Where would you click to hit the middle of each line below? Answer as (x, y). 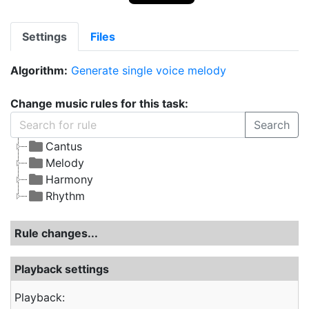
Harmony (69, 179)
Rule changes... (56, 233)
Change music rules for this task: (99, 103)
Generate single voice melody (149, 70)
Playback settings (62, 269)
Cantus (64, 146)
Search (272, 125)
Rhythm (65, 196)
